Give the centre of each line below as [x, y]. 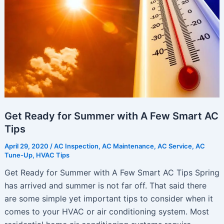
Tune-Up [18, 155]
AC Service [174, 146]
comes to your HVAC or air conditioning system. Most [106, 212]
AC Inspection [76, 146]
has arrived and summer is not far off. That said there [105, 186]
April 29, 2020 [27, 146]
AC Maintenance [128, 146]
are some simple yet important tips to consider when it [108, 199]
